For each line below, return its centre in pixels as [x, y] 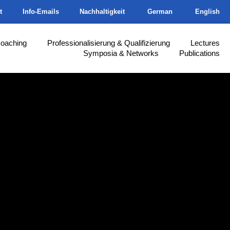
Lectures [205, 43]
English [207, 12]
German [160, 12]
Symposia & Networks [121, 53]
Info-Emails [41, 12]
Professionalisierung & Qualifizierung [109, 43]
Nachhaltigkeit [102, 12]
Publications [199, 53]
